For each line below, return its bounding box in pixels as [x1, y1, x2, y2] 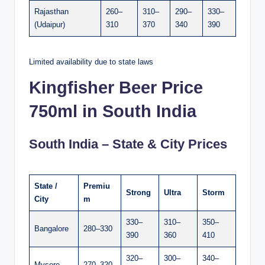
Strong [126, 188, 151, 197]
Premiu [83, 181, 110, 190]
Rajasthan [34, 7, 69, 16]
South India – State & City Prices [29, 136, 227, 151]
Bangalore [34, 224, 69, 233]
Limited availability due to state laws [29, 57, 153, 66]
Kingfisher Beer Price [29, 77, 203, 97]
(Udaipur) [34, 20, 65, 29]
